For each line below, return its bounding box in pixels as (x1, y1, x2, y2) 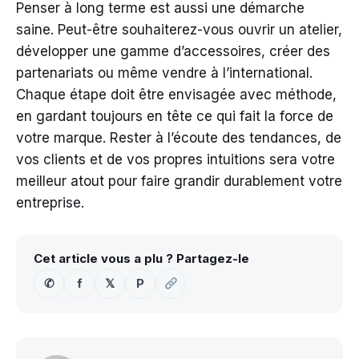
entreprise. (16, 194, 84, 211)
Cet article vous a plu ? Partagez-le (34, 250, 249, 266)
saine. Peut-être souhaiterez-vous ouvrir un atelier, (16, 21, 342, 38)
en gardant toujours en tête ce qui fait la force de (16, 107, 333, 124)
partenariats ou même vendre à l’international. (16, 64, 313, 81)
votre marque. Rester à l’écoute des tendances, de (16, 129, 341, 146)
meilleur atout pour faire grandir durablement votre (16, 172, 342, 189)
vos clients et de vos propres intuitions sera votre (16, 151, 335, 167)
